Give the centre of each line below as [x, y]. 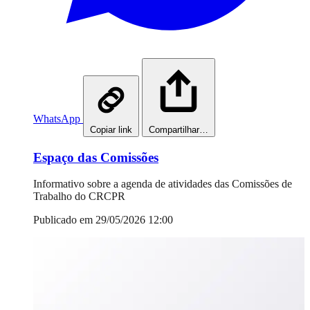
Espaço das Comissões [96, 157]
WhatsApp [57, 118]
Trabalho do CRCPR [79, 197]
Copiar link [111, 129]
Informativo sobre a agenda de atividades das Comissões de [163, 184]
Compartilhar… [179, 129]
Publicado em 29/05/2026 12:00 [103, 220]
